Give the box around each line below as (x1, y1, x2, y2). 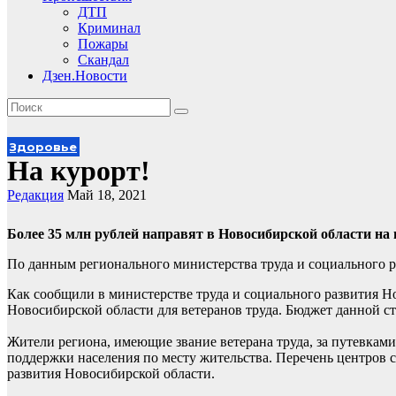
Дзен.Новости (42, 68, 127, 83)
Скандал (78, 52, 129, 67)
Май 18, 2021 (67, 187, 147, 202)
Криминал (78, 20, 141, 35)
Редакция (7, 187, 64, 202)
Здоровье (10, 140, 77, 154)
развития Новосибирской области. (7, 366, 215, 381)
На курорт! (7, 155, 150, 187)
